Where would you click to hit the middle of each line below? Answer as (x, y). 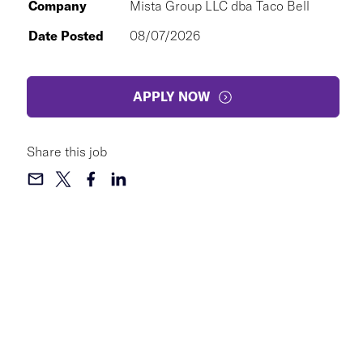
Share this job (67, 152)
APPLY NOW (172, 96)
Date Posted (66, 36)
